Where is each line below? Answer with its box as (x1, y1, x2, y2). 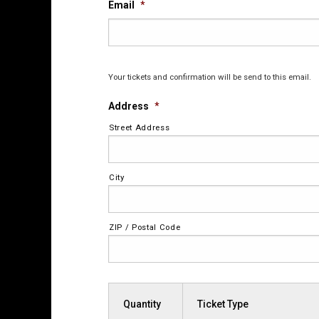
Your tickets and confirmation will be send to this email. (108, 72, 311, 82)
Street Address (109, 122, 170, 132)
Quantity (123, 298, 161, 310)
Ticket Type (197, 298, 249, 310)
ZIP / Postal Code (109, 222, 181, 232)
